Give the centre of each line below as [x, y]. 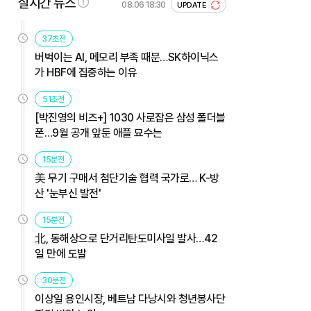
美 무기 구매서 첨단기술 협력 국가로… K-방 [127, 178]
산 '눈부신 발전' [68, 193]
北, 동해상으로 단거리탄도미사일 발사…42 [126, 238]
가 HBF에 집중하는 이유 [86, 72]
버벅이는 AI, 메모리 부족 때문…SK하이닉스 [127, 57]
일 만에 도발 [61, 253]
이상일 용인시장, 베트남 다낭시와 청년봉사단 [130, 299]
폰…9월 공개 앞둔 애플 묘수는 [99, 133]
